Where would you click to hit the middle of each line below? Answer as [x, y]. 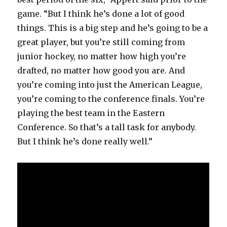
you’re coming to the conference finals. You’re [111, 99]
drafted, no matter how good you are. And [101, 71]
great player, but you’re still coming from [101, 42]
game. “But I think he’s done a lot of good [101, 14]
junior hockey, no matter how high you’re [102, 56]
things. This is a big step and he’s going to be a [113, 28]
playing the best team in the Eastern [91, 113]
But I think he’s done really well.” [85, 142]
